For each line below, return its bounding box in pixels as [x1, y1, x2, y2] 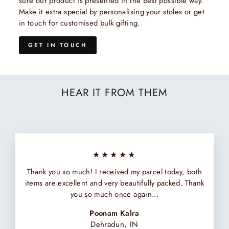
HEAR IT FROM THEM [61, 85, 168, 101]
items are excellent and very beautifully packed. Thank [25, 177, 204, 189]
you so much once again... [70, 189, 159, 200]
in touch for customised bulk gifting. [19, 17, 140, 29]
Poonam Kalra [89, 208, 140, 219]
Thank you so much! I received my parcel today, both [27, 166, 202, 178]
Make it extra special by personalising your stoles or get [19, 6, 204, 17]
